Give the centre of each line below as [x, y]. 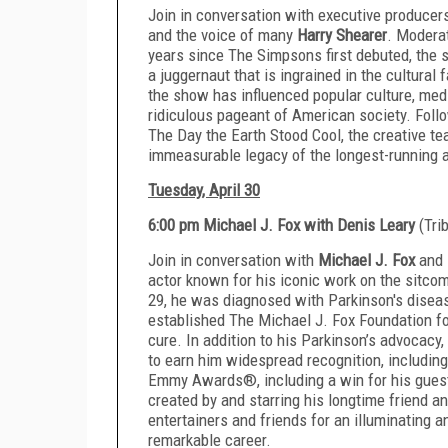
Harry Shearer [342, 34]
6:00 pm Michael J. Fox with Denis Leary [283, 224]
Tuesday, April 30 [204, 189]
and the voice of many [222, 34]
